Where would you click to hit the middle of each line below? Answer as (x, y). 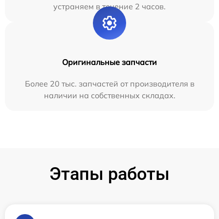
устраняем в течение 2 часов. (109, 6)
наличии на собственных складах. (109, 95)
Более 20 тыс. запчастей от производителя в (109, 84)
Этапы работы (109, 174)
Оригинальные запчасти (109, 62)
